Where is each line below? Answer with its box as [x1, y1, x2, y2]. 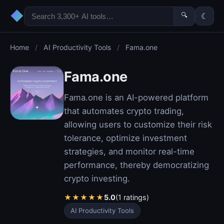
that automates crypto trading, [64, 106, 184, 116]
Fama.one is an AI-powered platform [64, 92, 208, 102]
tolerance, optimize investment [64, 133, 187, 143]
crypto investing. [64, 173, 130, 183]
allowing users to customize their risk [64, 119, 212, 129]
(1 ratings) [115, 193, 149, 201]
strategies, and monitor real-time [64, 146, 194, 156]
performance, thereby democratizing [64, 160, 209, 170]
